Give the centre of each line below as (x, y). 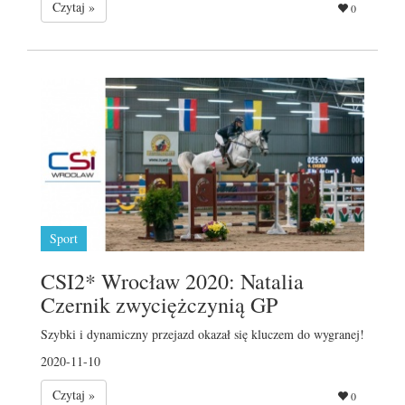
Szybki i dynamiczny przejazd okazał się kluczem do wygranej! (202, 334)
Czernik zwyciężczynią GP (159, 304)
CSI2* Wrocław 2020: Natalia (172, 281)
